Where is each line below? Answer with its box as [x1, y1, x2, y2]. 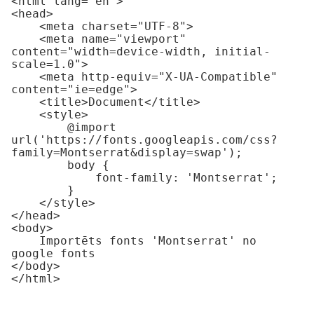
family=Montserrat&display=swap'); [11, 145, 243, 159]
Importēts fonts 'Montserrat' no [11, 233, 39, 247]
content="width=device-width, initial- [11, 44, 271, 58]
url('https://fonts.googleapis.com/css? [11, 132, 278, 146]
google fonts [11, 246, 95, 260]
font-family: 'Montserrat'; [11, 170, 95, 184]
